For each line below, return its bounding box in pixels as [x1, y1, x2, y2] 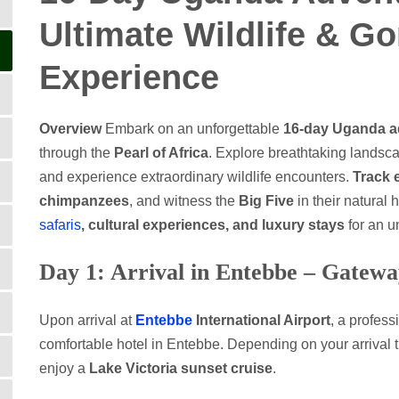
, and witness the [129, 193, 239, 208]
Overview [39, 121, 102, 136]
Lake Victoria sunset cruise [89, 361, 273, 376]
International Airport [192, 313, 330, 328]
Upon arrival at [39, 313, 135, 328]
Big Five [239, 193, 294, 208]
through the [39, 145, 114, 160]
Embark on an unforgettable [102, 121, 283, 136]
